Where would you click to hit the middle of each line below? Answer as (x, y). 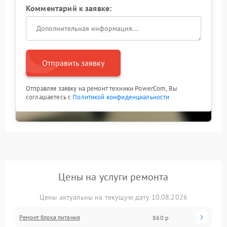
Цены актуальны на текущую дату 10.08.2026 (113, 197)
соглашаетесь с (49, 97)
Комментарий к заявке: (69, 8)
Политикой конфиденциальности (121, 97)
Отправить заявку (73, 63)
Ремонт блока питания (50, 217)
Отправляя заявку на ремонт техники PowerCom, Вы (102, 88)
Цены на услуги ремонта (113, 177)
